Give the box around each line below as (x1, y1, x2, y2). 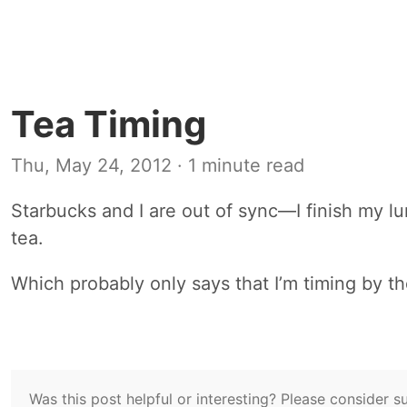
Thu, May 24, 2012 (11, 154, 172, 176)
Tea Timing (11, 101, 206, 146)
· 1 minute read (172, 154, 304, 176)
